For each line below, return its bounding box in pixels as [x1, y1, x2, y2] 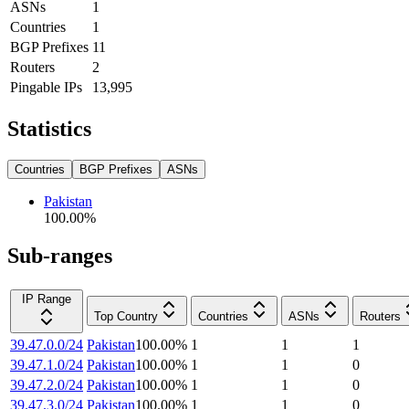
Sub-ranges [7, 244, 112, 268]
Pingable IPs [10, 79, 82, 95]
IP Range [22, 292, 71, 307]
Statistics [7, 116, 91, 141]
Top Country [94, 309, 158, 324]
